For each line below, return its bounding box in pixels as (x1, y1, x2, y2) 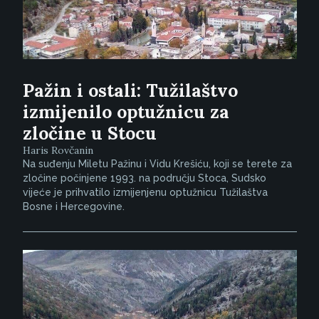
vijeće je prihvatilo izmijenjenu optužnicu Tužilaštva (22, 187, 268, 199)
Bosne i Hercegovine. (22, 201, 125, 213)
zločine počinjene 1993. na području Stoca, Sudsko (22, 172, 266, 184)
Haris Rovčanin (22, 144, 93, 157)
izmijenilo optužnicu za (22, 100, 229, 124)
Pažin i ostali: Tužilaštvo (22, 79, 238, 103)
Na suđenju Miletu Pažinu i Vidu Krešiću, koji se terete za (22, 158, 292, 170)
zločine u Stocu (22, 122, 157, 145)
